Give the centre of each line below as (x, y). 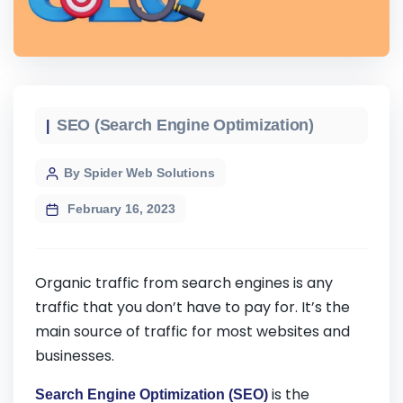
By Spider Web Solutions (140, 173)
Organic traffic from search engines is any (184, 283)
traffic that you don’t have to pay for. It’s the (193, 308)
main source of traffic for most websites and (193, 332)
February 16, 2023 (120, 209)
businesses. (76, 356)
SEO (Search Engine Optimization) (185, 125)
